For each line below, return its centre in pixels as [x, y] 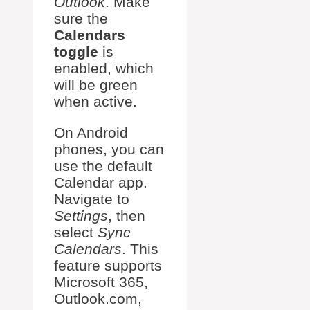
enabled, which [104, 68]
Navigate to [92, 199]
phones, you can [109, 149]
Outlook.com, [98, 299]
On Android [91, 133]
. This [140, 249]
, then [127, 216]
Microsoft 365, [101, 282]
